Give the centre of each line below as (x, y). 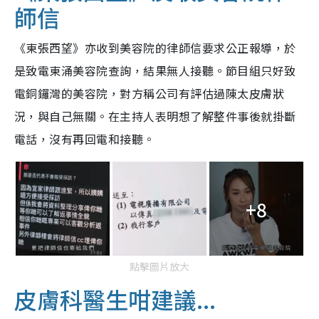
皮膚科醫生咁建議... (115, 299)
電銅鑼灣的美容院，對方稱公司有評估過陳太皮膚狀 (150, 94)
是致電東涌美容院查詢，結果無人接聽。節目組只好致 (155, 71)
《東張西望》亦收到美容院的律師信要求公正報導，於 (155, 48)
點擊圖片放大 (159, 267)
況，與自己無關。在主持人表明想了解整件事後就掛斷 (155, 116)
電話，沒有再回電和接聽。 (85, 139)
